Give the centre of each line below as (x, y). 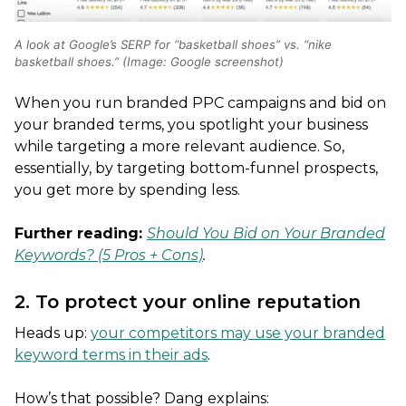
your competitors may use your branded (238, 333)
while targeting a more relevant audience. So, (179, 146)
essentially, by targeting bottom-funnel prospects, (196, 168)
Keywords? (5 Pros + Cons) (109, 255)
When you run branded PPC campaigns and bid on (200, 102)
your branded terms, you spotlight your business (191, 124)
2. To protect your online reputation (188, 301)
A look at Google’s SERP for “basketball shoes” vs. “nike (173, 44)
